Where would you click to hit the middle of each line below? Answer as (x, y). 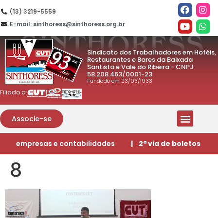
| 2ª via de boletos (165, 143)
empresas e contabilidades (65, 143)
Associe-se (32, 118)
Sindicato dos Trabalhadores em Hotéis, (152, 52)
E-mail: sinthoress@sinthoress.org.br (67, 24)
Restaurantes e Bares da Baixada (140, 59)
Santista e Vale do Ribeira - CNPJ (141, 67)
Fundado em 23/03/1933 (120, 81)
